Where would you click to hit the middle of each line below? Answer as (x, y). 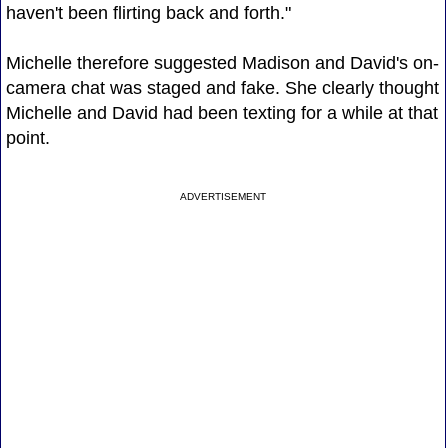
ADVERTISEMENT (223, 196)
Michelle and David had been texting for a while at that (221, 112)
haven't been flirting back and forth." (148, 12)
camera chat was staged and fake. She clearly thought (222, 87)
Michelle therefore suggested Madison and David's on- (222, 62)
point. (27, 137)
